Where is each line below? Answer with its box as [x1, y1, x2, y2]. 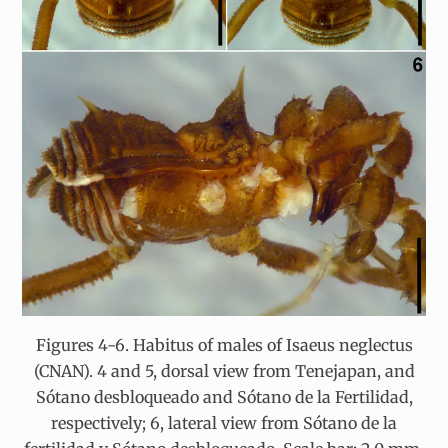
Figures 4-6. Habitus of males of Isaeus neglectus [35, 334, 413, 355]
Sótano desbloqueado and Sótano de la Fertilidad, [35, 386, 413, 407]
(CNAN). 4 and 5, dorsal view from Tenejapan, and [33, 360, 415, 381]
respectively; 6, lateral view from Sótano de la [51, 412, 397, 433]
